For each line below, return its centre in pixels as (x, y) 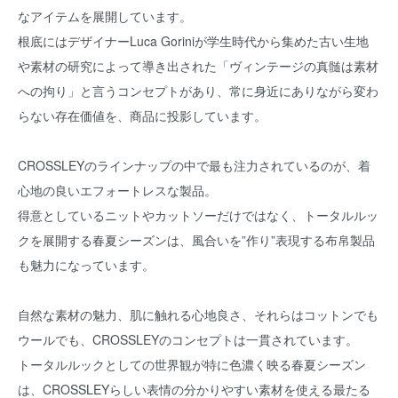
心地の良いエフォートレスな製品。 (117, 190)
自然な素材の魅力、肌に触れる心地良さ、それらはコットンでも (198, 314)
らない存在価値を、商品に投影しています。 (142, 115)
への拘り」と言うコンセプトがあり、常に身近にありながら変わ (198, 91)
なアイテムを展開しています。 (105, 16)
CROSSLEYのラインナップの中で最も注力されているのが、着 (194, 165)
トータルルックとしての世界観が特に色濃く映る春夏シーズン (192, 364)
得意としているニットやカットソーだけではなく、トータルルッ (198, 215)
